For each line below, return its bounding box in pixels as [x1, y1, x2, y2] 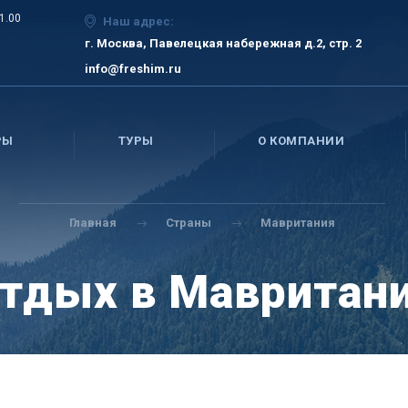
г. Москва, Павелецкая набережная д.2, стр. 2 [84, 36, 362, 50]
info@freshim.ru [84, 62, 181, 76]
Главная [69, 216, 117, 229]
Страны [166, 216, 212, 229]
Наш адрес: [102, 15, 174, 28]
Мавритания [260, 216, 336, 229]
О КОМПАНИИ [258, 134, 345, 148]
